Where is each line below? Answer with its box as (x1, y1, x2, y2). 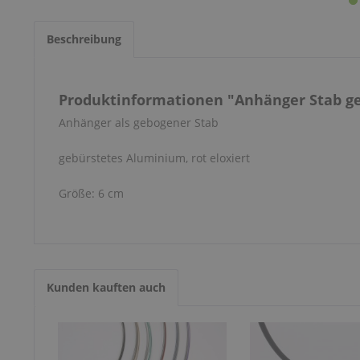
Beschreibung (47, 31, 121, 47)
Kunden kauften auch (47, 280, 166, 295)
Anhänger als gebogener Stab (59, 115, 219, 130)
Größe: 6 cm (59, 186, 124, 201)
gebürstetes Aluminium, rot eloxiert (59, 150, 250, 166)
